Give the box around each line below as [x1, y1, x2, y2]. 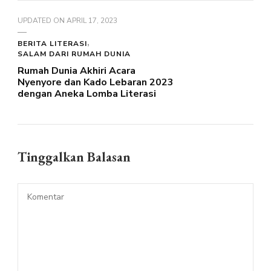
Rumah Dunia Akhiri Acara [18, 64, 135, 77]
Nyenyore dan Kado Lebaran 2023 [18, 75, 174, 89]
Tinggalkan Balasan [18, 148, 134, 166]
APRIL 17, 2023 [67, 15, 117, 25]
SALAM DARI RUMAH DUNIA [18, 48, 131, 59]
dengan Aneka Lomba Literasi [18, 87, 156, 100]
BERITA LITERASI [18, 38, 87, 48]
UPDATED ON [18, 15, 67, 25]
